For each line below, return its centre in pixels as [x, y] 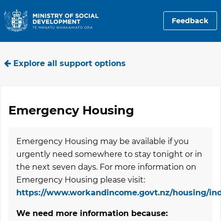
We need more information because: [92, 213]
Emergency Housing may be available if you [103, 141]
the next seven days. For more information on [106, 167]
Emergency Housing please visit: [81, 180]
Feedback [190, 21]
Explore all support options [68, 63]
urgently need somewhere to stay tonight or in [109, 154]
